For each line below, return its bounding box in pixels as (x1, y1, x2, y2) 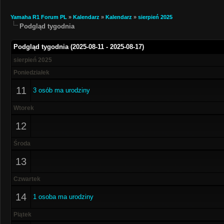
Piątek (13, 211, 31, 218)
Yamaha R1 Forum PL (10, 14, 67, 20)
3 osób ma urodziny (33, 86, 90, 94)
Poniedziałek (13, 69, 49, 76)
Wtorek (13, 104, 34, 111)
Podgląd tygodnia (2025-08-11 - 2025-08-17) (13, 43, 144, 50)
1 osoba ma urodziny (33, 193, 93, 200)
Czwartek (13, 175, 40, 182)
